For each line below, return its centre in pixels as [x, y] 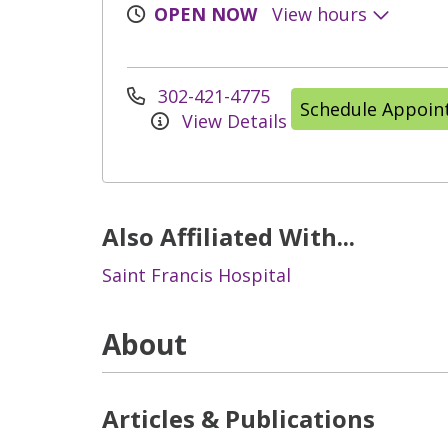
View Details [232, 121]
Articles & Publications [238, 418]
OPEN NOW [205, 14]
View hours [322, 14]
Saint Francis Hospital [196, 275]
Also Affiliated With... [228, 236]
